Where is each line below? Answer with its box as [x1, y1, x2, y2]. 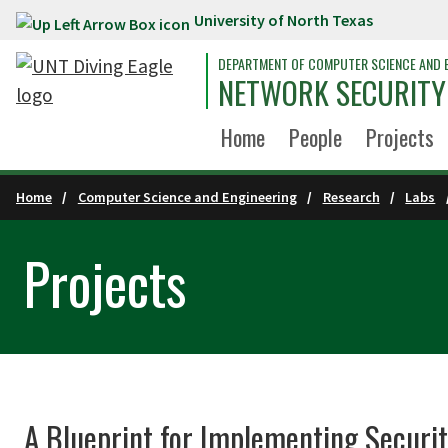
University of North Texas [194, 10, 373, 30]
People [289, 121, 342, 153]
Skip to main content [10, 12, 186, 36]
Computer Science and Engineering [77, 188, 297, 206]
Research [322, 188, 380, 206]
